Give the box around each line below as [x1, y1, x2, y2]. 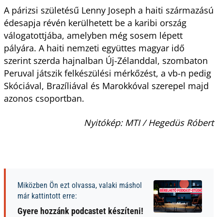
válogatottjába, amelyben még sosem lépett [3, 29, 183, 41]
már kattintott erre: [17, 191, 77, 201]
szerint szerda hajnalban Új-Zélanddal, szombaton [3, 54, 208, 66]
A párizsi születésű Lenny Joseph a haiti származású [3, 4, 214, 16]
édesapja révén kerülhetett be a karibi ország [3, 16, 186, 29]
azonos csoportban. [3, 92, 84, 104]
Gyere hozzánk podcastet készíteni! [17, 205, 143, 216]
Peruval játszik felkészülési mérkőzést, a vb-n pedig [3, 67, 211, 79]
